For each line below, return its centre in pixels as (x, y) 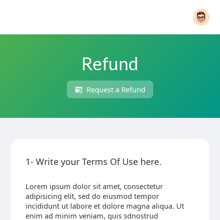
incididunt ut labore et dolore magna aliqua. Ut (105, 206)
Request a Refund (115, 89)
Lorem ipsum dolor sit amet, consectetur (94, 186)
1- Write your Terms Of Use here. (93, 162)
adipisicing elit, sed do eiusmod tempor (92, 196)
